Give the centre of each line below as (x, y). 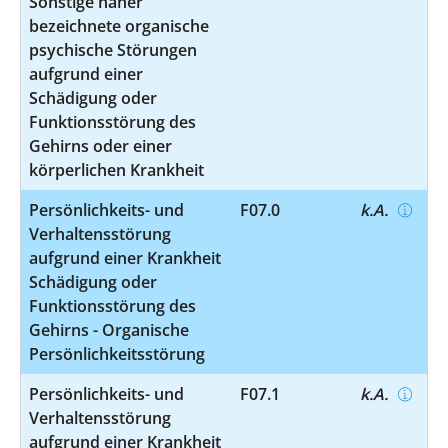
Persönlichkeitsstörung (117, 353)
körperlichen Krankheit (116, 169)
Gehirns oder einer (100, 145)
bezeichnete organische (119, 25)
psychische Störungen (113, 49)
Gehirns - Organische (109, 329)
